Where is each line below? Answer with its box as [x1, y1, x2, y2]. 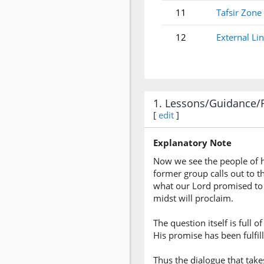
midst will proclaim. [153, 192, 233, 204]
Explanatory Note [153, 137, 232, 148]
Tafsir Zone [216, 6, 262, 18]
